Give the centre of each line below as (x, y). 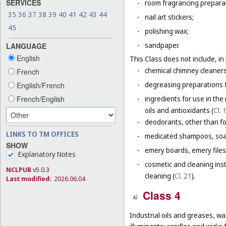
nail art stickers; (169, 17)
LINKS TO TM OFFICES (42, 134)
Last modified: (29, 178)
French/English (40, 99)
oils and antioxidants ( (179, 110)
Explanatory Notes (47, 154)
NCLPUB (19, 169)
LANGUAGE (26, 46)
